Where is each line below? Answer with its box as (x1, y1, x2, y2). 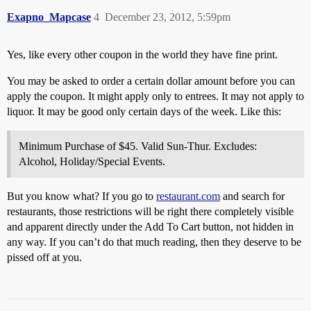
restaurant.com (156, 190, 220, 202)
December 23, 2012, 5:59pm (105, 11, 230, 23)
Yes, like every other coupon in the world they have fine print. (7, 49, 278, 60)
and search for (220, 190, 285, 202)
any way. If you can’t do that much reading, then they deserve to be (7, 236, 301, 248)
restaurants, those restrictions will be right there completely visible (7, 205, 294, 217)
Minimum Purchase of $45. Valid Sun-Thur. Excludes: (19, 140, 257, 152)
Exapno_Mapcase (7, 11, 91, 23)
